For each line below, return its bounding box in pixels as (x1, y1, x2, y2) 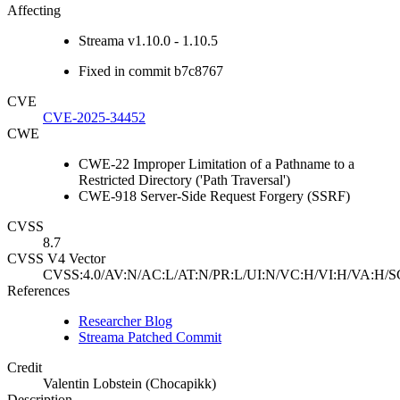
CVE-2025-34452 (43, 110, 146, 126)
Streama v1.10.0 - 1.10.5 (79, 33, 218, 49)
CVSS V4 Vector (7, 251, 105, 267)
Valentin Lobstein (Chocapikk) (43, 376, 216, 392)
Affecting (7, 3, 61, 19)
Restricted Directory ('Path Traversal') (79, 172, 290, 188)
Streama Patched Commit (79, 329, 221, 346)
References (7, 283, 70, 299)
